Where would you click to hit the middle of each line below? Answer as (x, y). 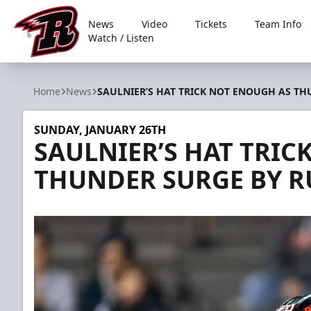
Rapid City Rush (54, 65)
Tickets (211, 24)
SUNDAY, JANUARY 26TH (100, 130)
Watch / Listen (121, 38)
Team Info (278, 24)
